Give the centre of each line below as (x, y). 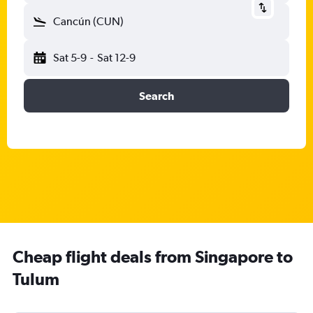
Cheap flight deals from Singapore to (153, 256)
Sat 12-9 (116, 58)
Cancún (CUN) (88, 21)
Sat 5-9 (70, 58)
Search (156, 96)
